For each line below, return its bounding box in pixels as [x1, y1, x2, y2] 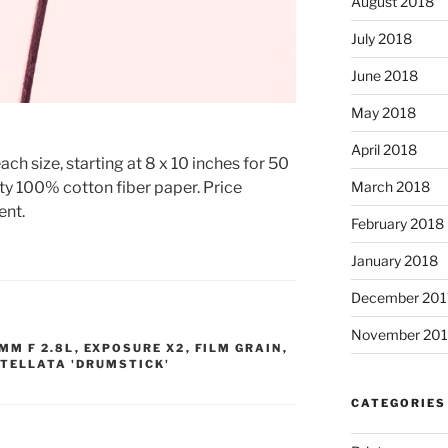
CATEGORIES [350, 396, 446, 411]
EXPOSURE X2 [83, 340, 186, 355]
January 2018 [350, 252, 438, 270]
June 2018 [350, 67, 418, 85]
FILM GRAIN [194, 340, 283, 355]
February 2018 [350, 215, 444, 233]
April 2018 [350, 141, 417, 159]
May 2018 [350, 104, 416, 122]
